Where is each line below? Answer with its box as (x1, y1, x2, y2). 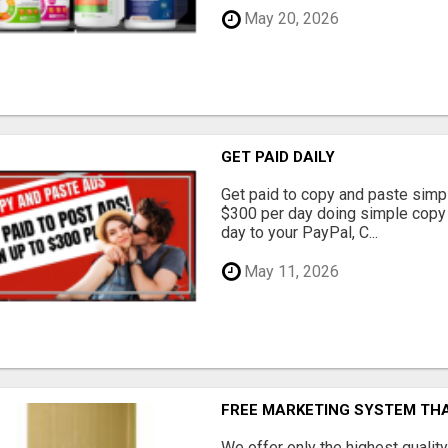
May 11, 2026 (240, 261, 340, 281)
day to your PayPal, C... (221, 223, 379, 243)
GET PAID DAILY (221, 148, 336, 167)
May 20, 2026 (240, 9, 340, 29)
